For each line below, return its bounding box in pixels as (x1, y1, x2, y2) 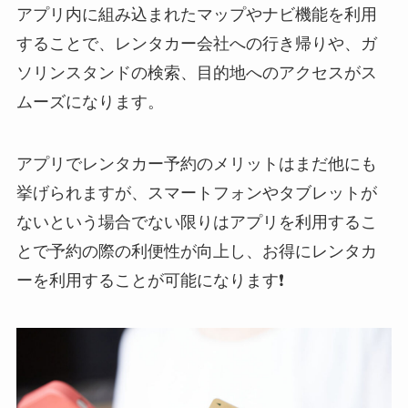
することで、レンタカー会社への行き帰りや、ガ (15, 35, 377, 54)
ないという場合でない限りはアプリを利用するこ (15, 213, 377, 232)
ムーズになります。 (15, 93, 164, 112)
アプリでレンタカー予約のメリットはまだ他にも (15, 155, 377, 174)
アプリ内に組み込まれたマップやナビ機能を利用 (15, 5, 377, 25)
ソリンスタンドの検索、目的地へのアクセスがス (15, 64, 377, 83)
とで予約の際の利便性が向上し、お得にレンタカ (15, 242, 377, 261)
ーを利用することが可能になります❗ (15, 271, 284, 291)
